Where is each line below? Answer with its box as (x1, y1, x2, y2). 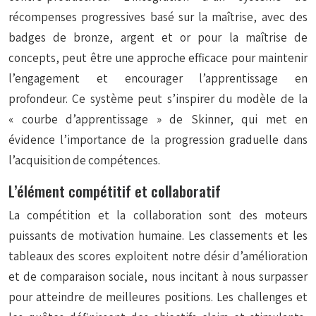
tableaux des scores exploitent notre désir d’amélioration (8, 248, 308, 264)
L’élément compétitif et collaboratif (8, 180, 221, 202)
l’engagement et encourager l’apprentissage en (8, 71, 308, 86)
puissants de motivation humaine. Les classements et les (8, 228, 308, 243)
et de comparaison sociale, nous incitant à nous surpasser (8, 269, 308, 284)
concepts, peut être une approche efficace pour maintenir (8, 50, 308, 66)
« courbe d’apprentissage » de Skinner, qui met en (8, 111, 308, 127)
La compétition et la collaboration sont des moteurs (8, 207, 308, 223)
